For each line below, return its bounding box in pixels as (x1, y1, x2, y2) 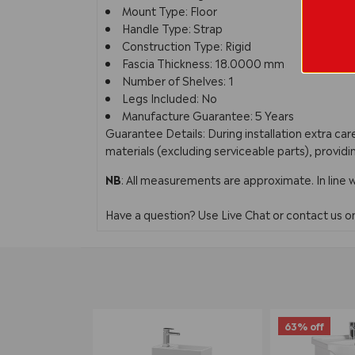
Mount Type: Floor (122, 2, 217, 19)
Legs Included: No (122, 90, 217, 106)
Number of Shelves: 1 (122, 72, 234, 89)
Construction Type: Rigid (122, 37, 251, 54)
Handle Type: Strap (122, 20, 223, 36)
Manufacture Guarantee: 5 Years (122, 107, 294, 124)
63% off (284, 319, 324, 334)
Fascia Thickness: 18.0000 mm (122, 55, 284, 71)
